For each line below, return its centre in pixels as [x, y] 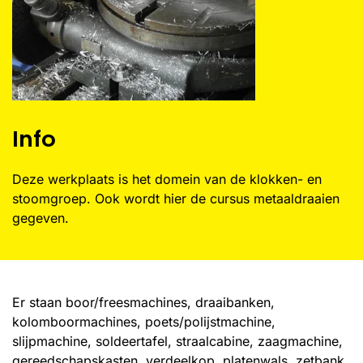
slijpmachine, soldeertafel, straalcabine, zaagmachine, [177, 341]
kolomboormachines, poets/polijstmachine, [144, 322]
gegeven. [41, 218]
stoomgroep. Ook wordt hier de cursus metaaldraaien [176, 199]
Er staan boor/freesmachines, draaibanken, [143, 302]
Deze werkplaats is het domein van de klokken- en [167, 179]
